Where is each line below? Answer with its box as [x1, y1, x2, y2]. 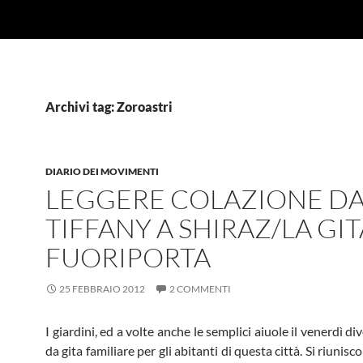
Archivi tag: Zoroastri [45, 99, 173, 114]
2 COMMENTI [169, 283, 231, 295]
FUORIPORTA [45, 241, 211, 274]
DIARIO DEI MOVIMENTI [45, 165, 159, 177]
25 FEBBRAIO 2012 [59, 283, 145, 295]
